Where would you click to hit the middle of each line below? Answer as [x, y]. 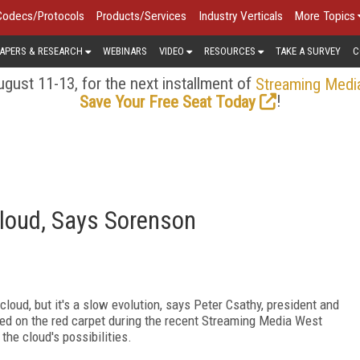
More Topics [325, 16]
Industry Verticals [241, 16]
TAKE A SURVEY [308, 51]
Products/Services [141, 16]
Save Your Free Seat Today [167, 102]
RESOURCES [230, 51]
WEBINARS [125, 51]
